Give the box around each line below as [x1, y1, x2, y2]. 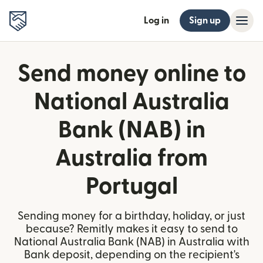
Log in [144, 16, 169, 25]
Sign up [189, 16, 221, 25]
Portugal [85, 175, 178, 198]
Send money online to [17, 62, 246, 86]
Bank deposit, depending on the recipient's [23, 249, 240, 261]
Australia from [55, 147, 208, 170]
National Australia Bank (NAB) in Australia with [14, 237, 249, 248]
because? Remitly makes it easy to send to [25, 224, 238, 235]
